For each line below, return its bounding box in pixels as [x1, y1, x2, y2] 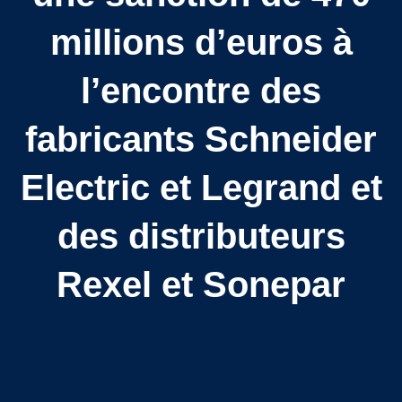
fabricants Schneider [25, 118, 377, 159]
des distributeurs [57, 215, 345, 256]
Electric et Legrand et [20, 167, 382, 207]
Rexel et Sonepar [57, 264, 345, 304]
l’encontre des [81, 70, 321, 110]
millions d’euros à [49, 22, 353, 62]
